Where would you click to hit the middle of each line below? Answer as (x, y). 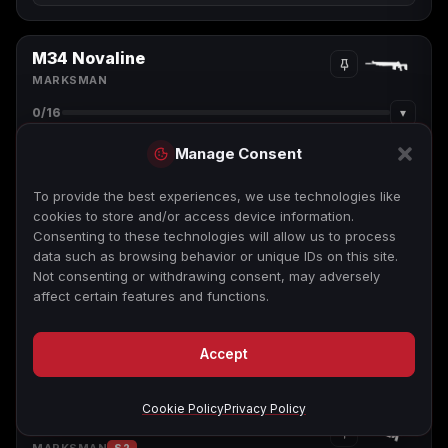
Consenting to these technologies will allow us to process (214, 236)
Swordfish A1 (85, 426)
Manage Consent (238, 153)
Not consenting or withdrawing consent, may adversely (206, 276)
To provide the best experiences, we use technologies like (217, 196)
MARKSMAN (70, 79)
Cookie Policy (183, 408)
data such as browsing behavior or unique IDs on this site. (215, 256)
